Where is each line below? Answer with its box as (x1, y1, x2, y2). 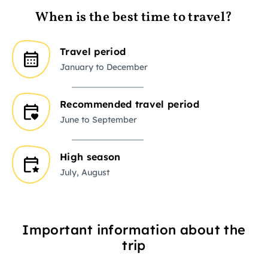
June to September (60, 114, 137, 126)
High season (60, 151, 121, 163)
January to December (60, 62, 148, 73)
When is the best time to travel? (35, 8, 233, 27)
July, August (60, 167, 109, 178)
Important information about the (22, 221, 246, 238)
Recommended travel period (60, 98, 199, 111)
